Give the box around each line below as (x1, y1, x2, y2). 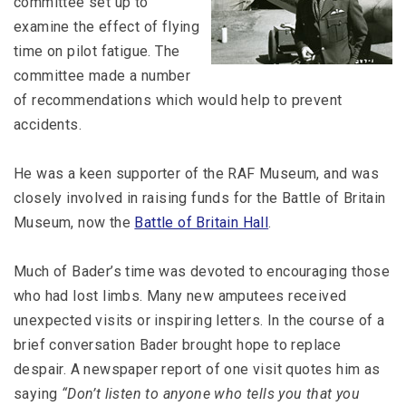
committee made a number (14, 67, 191, 84)
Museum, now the (14, 214, 135, 231)
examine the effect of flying (14, 18, 200, 35)
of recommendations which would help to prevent (14, 92, 343, 109)
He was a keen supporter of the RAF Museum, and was (14, 165, 379, 182)
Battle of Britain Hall (134, 214, 269, 231)
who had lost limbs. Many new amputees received (14, 287, 347, 304)
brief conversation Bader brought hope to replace (14, 336, 342, 353)
